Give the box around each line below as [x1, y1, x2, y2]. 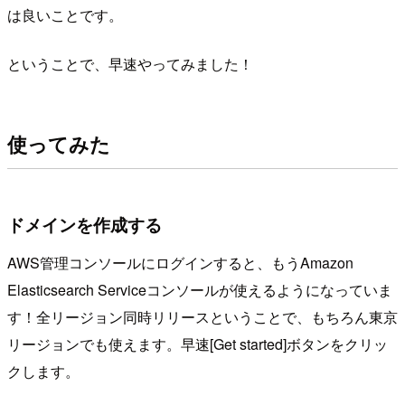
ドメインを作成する [7, 212, 162, 238]
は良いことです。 [7, 4, 123, 25]
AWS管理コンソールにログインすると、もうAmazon [7, 252, 353, 273]
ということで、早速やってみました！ [7, 52, 253, 74]
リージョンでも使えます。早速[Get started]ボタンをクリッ [7, 334, 388, 354]
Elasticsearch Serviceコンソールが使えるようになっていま [7, 279, 392, 300]
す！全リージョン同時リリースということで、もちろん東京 [7, 306, 398, 327]
